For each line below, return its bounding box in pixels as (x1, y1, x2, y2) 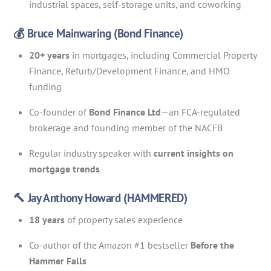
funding (29, 80, 62, 93)
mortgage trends (29, 162, 100, 175)
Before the (191, 238, 234, 251)
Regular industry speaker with (29, 146, 154, 159)
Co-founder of (29, 105, 89, 118)
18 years (29, 213, 65, 226)
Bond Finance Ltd (89, 105, 161, 118)
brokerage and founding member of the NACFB (29, 121, 223, 134)
